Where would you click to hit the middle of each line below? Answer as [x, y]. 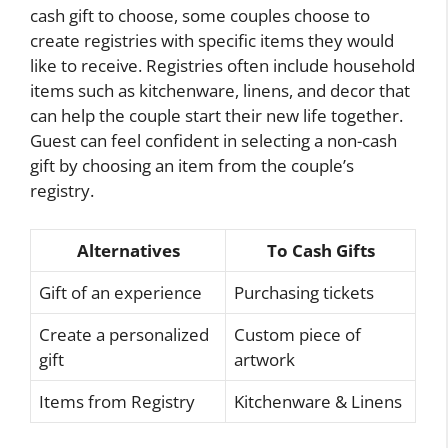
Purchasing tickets [304, 292]
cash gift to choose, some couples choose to [200, 16]
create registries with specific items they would [212, 41]
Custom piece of [297, 334]
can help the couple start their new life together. [216, 116]
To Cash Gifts [320, 250]
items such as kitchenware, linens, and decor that [220, 91]
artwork [264, 359]
